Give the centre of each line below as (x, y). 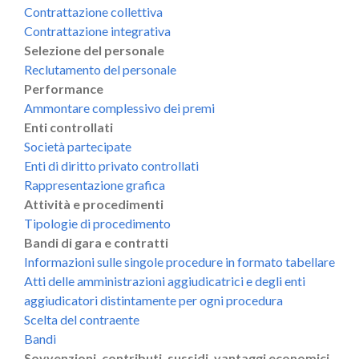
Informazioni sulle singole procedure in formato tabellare (179, 261)
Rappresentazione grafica (95, 184)
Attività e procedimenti (94, 204)
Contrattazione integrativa (97, 30)
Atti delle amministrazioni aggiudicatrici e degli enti (165, 280)
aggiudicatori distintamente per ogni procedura (153, 300)
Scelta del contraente (82, 319)
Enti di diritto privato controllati (111, 165)
